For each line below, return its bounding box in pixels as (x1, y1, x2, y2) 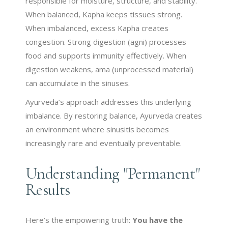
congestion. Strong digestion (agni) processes (25, 36, 187, 47)
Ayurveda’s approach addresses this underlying (25, 96, 192, 107)
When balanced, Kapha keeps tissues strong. (25, 9, 183, 19)
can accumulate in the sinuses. (25, 77, 130, 88)
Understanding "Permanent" (25, 163, 200, 183)
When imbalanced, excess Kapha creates (25, 22, 169, 33)
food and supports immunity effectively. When (25, 50, 187, 61)
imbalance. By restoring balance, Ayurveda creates (25, 110, 203, 121)
